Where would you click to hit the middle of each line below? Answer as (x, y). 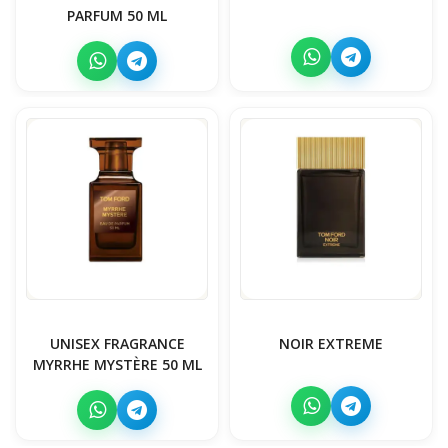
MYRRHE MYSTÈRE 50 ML (117, 364)
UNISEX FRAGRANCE (117, 343)
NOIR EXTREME (331, 343)
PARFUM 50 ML (117, 15)
